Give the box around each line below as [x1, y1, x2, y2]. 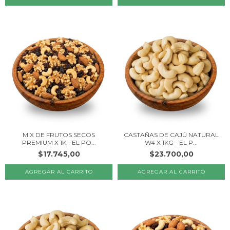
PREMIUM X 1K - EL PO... [22, 139, 96, 146]
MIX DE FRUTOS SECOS [23, 131, 95, 139]
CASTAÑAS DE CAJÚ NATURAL [124, 131, 219, 139]
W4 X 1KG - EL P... [145, 139, 198, 146]
